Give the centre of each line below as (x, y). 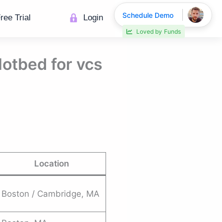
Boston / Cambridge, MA (51, 194)
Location (51, 164)
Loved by (149, 25)
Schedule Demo (148, 15)
